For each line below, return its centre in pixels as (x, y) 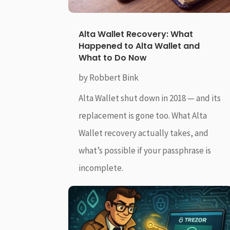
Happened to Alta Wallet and (139, 46)
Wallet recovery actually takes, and (144, 133)
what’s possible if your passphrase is (145, 150)
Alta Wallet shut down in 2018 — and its (150, 98)
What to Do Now (113, 57)
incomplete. (101, 168)
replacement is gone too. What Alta (143, 115)
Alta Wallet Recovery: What (136, 34)
